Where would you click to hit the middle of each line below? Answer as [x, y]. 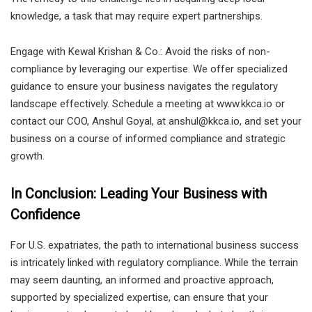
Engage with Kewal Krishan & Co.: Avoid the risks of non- [140, 51]
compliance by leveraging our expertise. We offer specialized [149, 69]
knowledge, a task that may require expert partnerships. [136, 16]
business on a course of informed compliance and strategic [148, 138]
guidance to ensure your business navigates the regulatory [144, 86]
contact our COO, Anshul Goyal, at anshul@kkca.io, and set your [156, 121]
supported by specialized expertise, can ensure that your [139, 297]
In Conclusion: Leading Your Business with [139, 193]
